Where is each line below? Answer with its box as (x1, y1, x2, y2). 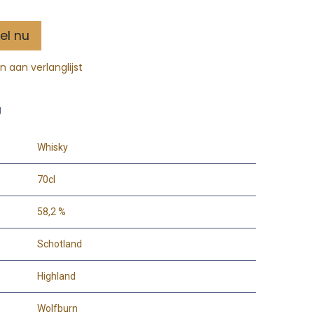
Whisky (37, 141, 68, 153)
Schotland (37, 238, 82, 250)
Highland (37, 270, 76, 282)
